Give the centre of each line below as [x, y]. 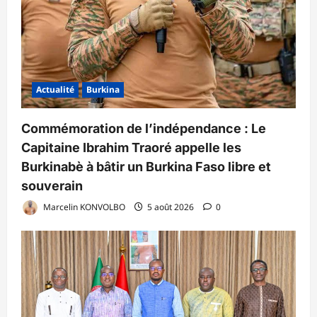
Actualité [55, 90]
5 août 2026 [171, 207]
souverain [52, 186]
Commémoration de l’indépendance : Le [144, 129]
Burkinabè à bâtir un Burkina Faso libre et [146, 167]
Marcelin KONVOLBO [83, 207]
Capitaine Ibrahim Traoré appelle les [131, 148]
